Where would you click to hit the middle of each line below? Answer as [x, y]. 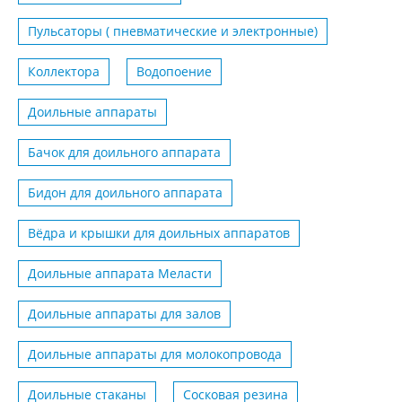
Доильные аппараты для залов [124, 314]
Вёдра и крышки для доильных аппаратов [159, 233]
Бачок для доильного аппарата [124, 153]
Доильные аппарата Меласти [120, 274]
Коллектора [64, 72]
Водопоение [174, 72]
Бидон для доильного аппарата [125, 193]
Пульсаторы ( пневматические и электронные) [173, 31]
